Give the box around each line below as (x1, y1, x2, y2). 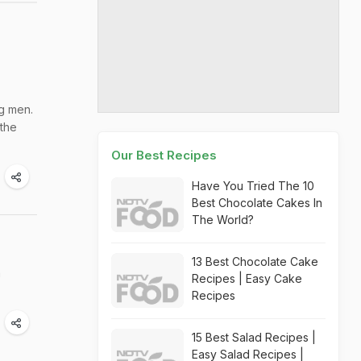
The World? (192, 213, 254, 226)
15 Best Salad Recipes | (192, 330, 316, 344)
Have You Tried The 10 (192, 179, 314, 193)
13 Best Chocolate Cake (192, 255, 318, 268)
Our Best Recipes (111, 147, 217, 163)
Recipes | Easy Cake (192, 272, 302, 285)
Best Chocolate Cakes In (192, 196, 322, 210)
